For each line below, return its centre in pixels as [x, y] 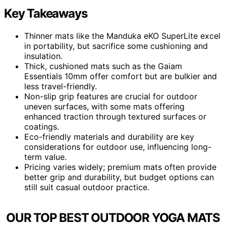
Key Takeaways [46, 13]
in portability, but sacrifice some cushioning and [116, 46]
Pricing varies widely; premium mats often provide [120, 167]
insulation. [43, 56]
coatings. [42, 126]
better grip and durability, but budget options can [119, 177]
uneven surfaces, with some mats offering [104, 106]
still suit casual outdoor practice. [87, 187]
